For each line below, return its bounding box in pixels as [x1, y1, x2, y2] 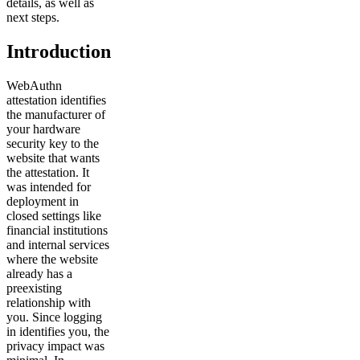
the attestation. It [6, 166, 89, 179]
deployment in [6, 194, 79, 208]
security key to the [6, 137, 99, 150]
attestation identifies [6, 93, 106, 107]
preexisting [6, 281, 62, 295]
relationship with [6, 296, 91, 309]
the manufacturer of [6, 108, 105, 121]
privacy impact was [6, 339, 104, 353]
